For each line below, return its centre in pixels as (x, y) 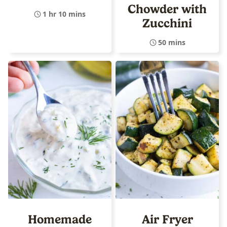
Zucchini (167, 23)
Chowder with (167, 9)
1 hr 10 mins (64, 14)
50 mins (172, 42)
